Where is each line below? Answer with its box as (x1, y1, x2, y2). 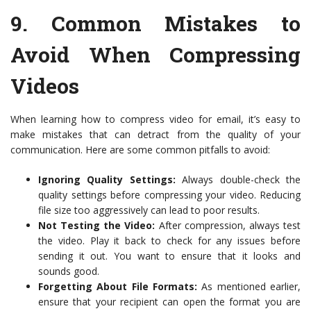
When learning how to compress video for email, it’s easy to (10, 112, 301, 126)
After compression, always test (155, 219, 301, 232)
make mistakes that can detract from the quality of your (10, 128, 301, 141)
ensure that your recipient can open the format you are (38, 295, 301, 308)
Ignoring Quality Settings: (38, 173, 176, 186)
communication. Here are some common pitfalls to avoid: (10, 143, 270, 156)
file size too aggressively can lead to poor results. (38, 203, 260, 217)
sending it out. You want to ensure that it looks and (38, 249, 301, 262)
